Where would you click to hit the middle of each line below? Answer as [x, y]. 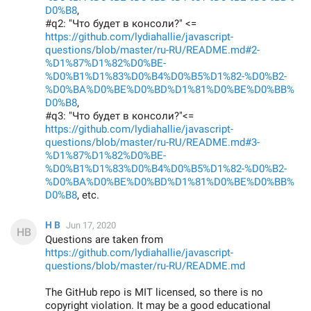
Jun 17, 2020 [91, 225]
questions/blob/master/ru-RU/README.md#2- [152, 50]
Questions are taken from [104, 239]
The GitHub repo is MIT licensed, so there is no [154, 292]
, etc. [88, 195]
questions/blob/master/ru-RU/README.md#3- [152, 142]
